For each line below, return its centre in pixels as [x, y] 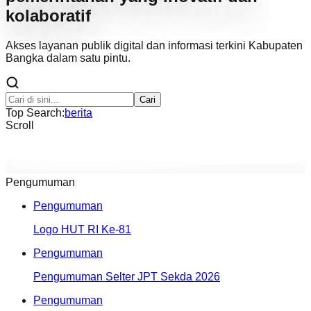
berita [78, 112]
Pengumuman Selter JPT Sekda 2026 [127, 276]
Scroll [20, 125]
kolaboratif [48, 15]
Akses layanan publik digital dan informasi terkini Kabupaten [154, 45]
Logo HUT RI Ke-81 [82, 229]
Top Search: [35, 112]
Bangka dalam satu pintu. [68, 58]
